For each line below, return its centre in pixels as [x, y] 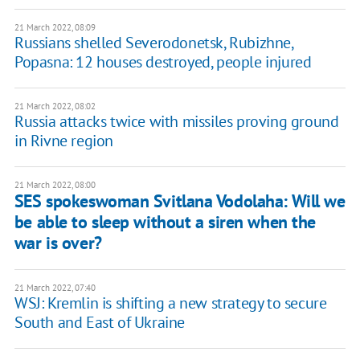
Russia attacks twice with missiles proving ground [176, 122]
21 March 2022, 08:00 [55, 185]
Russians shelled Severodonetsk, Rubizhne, [153, 43]
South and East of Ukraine [99, 323]
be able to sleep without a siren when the [165, 222]
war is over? [58, 243]
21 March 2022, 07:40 [55, 288]
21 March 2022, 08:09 [55, 28]
